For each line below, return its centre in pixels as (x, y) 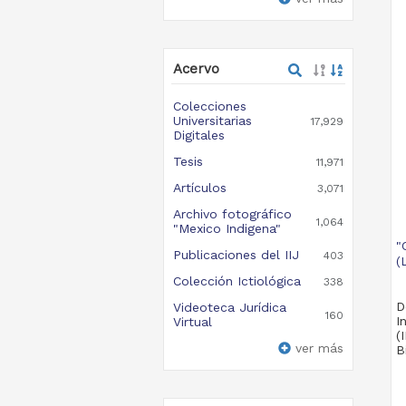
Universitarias (212, 121)
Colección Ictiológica (237, 281)
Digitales (198, 135)
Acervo (196, 68)
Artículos (199, 188)
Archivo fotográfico (232, 214)
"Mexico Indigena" (227, 228)
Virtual (192, 322)
